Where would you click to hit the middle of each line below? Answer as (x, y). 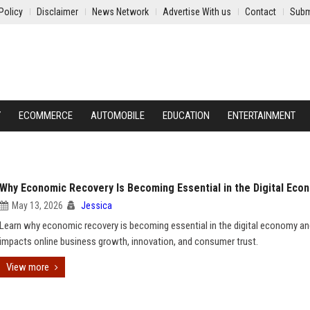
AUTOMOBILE (118, 116)
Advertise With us (197, 12)
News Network (120, 12)
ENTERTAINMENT (262, 116)
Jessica (97, 206)
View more (28, 267)
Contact (261, 12)
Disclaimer (57, 12)
